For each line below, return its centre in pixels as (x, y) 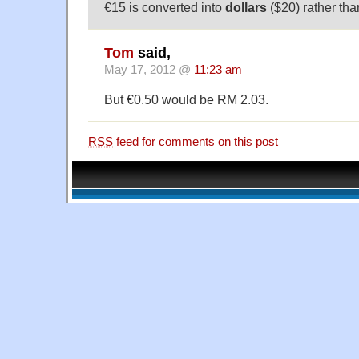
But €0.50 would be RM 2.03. (186, 99)
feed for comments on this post (196, 141)
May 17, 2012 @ (149, 69)
